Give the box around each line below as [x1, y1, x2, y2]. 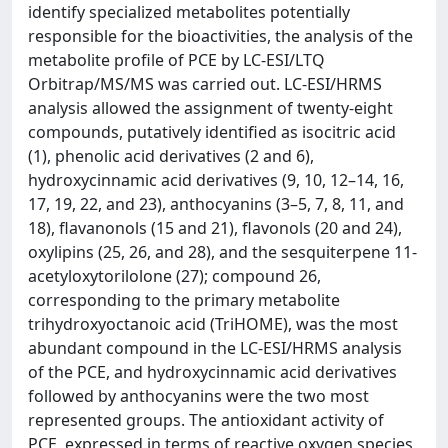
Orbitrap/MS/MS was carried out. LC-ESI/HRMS [28, 73, 382, 95]
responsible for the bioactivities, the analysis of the [28, 25, 413, 47]
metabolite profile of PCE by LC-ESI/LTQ [28, 49, 325, 71]
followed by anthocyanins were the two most [28, 385, 369, 407]
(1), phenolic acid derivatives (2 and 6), [28, 145, 314, 167]
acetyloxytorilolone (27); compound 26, [28, 265, 321, 287]
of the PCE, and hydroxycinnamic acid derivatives [28, 361, 397, 383]
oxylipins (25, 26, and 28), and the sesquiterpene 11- [28, 241, 417, 263]
